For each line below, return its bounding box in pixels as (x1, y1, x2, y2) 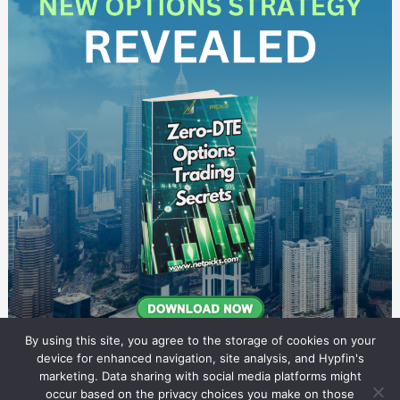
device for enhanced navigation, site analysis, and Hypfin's (36, 351, 364, 365)
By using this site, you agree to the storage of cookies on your (24, 333, 376, 347)
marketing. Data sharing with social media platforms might (38, 369, 362, 383)
